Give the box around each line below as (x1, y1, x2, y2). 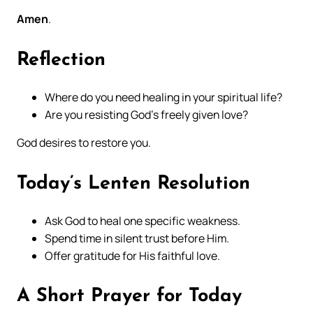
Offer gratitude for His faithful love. (45, 247, 220, 263)
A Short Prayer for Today (17, 287, 242, 307)
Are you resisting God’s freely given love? (45, 106, 248, 122)
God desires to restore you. (17, 135, 151, 151)
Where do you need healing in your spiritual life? (45, 89, 282, 105)
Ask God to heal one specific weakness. (45, 212, 240, 228)
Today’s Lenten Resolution (17, 175, 250, 194)
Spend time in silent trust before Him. (45, 230, 229, 246)
